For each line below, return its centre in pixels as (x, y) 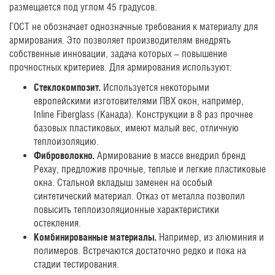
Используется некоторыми (155, 87)
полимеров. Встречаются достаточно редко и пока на (140, 251)
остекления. (57, 223)
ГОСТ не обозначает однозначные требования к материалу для (134, 27)
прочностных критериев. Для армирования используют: (121, 67)
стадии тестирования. (76, 264)
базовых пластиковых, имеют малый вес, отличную (136, 128)
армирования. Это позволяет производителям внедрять (120, 40)
